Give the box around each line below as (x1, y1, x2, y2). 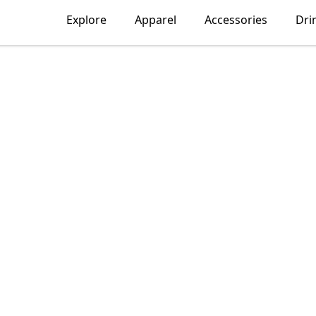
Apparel (134, 12, 176, 28)
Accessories (204, 12, 267, 28)
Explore (66, 12, 107, 28)
